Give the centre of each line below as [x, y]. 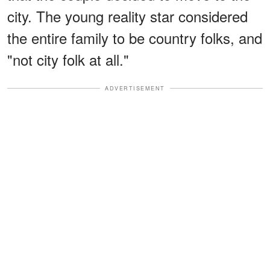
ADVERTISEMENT [135, 88]
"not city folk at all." [68, 59]
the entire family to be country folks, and [135, 37]
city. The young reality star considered [127, 16]
